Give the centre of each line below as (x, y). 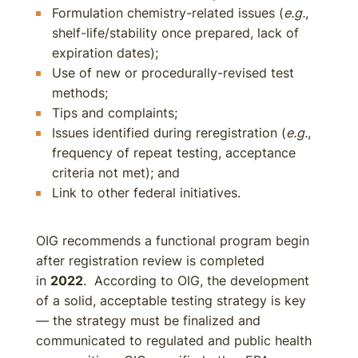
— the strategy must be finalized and (148, 320)
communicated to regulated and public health (174, 340)
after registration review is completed (150, 261)
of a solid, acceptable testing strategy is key (171, 300)
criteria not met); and (116, 173)
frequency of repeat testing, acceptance (174, 153)
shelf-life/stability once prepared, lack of (175, 33)
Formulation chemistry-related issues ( (168, 13)
